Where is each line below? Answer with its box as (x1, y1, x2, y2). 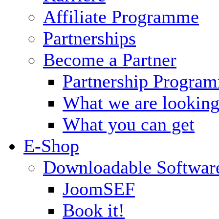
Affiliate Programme (43, 6, 199, 27)
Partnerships (43, 28, 136, 48)
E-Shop (23, 135, 79, 156)
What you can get (63, 114, 195, 134)
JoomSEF (63, 178, 135, 199)
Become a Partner (43, 49, 176, 70)
